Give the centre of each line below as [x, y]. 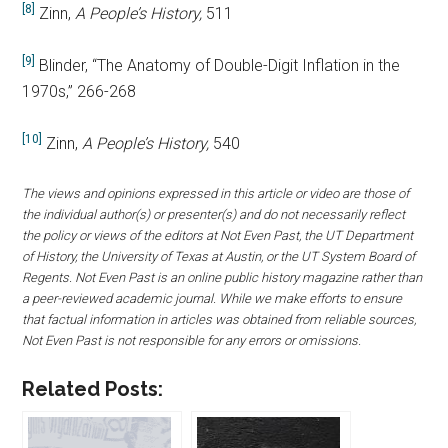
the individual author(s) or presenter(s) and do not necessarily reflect [214, 215]
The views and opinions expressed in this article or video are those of [216, 194]
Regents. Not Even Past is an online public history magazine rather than [222, 278]
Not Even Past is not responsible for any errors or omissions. [192, 341]
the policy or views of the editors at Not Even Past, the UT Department [218, 236]
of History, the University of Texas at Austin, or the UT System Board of [219, 257]
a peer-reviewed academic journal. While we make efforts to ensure [212, 299]
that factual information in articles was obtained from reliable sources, [219, 320]
